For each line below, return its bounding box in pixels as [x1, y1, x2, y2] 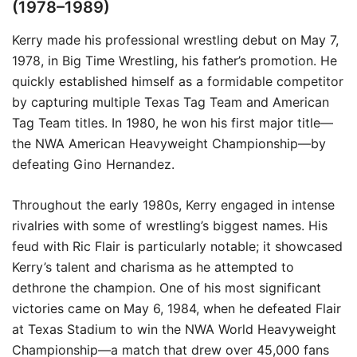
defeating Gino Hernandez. [12, 156, 175, 172]
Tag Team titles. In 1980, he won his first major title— [12, 115, 333, 131]
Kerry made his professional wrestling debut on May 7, [12, 32, 339, 48]
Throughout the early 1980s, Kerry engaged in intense [12, 197, 335, 213]
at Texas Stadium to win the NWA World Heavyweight [12, 321, 336, 337]
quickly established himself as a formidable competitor [12, 73, 343, 89]
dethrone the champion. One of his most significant [12, 280, 321, 296]
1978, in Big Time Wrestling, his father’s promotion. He [12, 53, 337, 69]
